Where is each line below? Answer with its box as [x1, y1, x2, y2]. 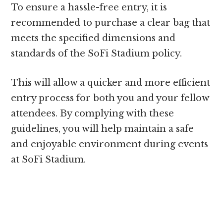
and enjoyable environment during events [11, 139, 209, 150]
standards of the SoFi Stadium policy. [11, 48, 182, 59]
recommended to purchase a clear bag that [11, 17, 211, 29]
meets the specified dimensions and [11, 33, 176, 44]
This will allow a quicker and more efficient [11, 77, 211, 89]
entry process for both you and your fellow [11, 93, 210, 104]
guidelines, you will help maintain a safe [11, 123, 194, 135]
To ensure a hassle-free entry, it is [11, 2, 167, 13]
